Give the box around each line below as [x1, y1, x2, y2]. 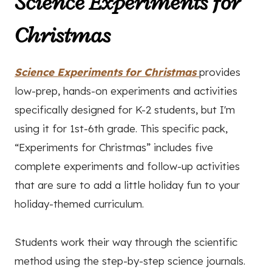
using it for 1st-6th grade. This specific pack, [15, 121, 228, 135]
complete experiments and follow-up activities [15, 159, 240, 172]
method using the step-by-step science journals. [15, 254, 245, 267]
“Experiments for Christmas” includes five [15, 140, 213, 154]
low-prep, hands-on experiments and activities [15, 84, 237, 97]
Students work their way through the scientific [15, 235, 237, 248]
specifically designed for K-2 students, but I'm [15, 103, 235, 116]
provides [199, 65, 240, 78]
